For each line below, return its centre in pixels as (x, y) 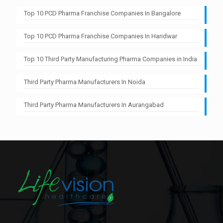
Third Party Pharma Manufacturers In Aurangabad (94, 105)
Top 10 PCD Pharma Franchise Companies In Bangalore (102, 13)
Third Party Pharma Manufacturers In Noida (85, 82)
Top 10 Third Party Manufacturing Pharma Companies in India (111, 59)
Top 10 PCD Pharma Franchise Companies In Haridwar (101, 36)
